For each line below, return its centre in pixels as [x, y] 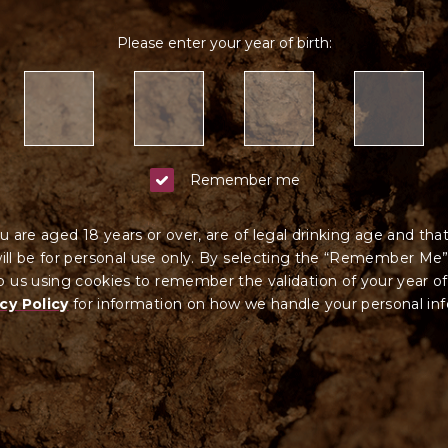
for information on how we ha [178, 304]
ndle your [322, 304]
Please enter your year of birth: [224, 43]
